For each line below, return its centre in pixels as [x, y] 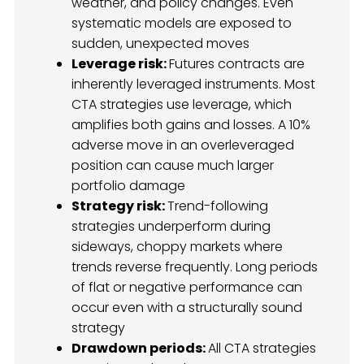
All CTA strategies [262, 349]
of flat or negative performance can [187, 288]
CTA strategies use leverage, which [182, 105]
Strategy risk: [119, 206]
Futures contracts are [237, 64]
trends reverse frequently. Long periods [195, 267]
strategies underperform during [171, 227]
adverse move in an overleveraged [183, 145]
